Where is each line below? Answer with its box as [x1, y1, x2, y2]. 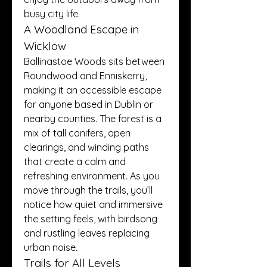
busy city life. [24, 8, 80, 20]
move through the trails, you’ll [24, 184, 153, 196]
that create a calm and [24, 156, 126, 167]
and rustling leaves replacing [24, 227, 150, 239]
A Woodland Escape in [24, 22, 139, 36]
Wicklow [24, 39, 66, 53]
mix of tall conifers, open [24, 127, 131, 139]
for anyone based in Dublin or [24, 98, 153, 110]
